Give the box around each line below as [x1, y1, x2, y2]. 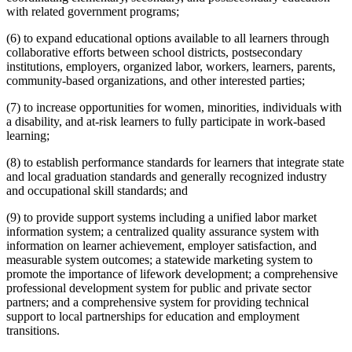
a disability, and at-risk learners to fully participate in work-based [6, 115, 325, 129]
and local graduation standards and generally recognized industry [6, 170, 327, 184]
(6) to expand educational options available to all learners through [6, 31, 329, 46]
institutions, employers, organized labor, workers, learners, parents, [6, 60, 335, 74]
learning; [6, 129, 49, 143]
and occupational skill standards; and [6, 184, 188, 198]
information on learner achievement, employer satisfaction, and [6, 239, 317, 253]
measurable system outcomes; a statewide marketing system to [6, 253, 313, 267]
